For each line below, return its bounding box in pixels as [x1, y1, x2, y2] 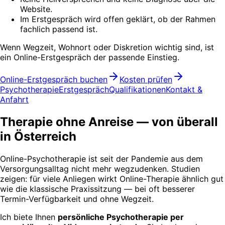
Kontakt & [166, 84, 202, 94]
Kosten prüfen [120, 74, 172, 84]
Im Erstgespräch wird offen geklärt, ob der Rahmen [20, 14, 215, 24]
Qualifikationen [109, 84, 166, 94]
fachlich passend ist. [20, 24, 97, 34]
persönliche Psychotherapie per [58, 211, 184, 222]
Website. [20, 4, 52, 14]
